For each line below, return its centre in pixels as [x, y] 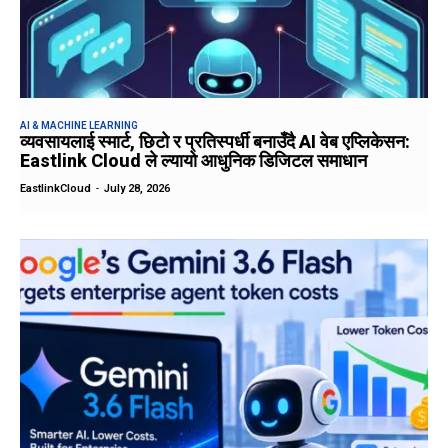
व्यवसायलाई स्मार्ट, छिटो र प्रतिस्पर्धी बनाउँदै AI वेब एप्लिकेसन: [215, 141]
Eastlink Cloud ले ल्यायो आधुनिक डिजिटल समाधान [193, 160]
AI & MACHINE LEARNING [79, 125]
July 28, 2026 [137, 188]
